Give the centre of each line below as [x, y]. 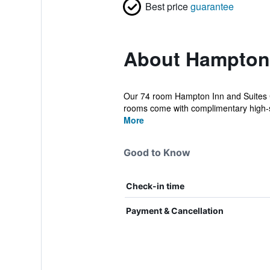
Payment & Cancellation [174, 211]
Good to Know [157, 152]
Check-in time [155, 186]
